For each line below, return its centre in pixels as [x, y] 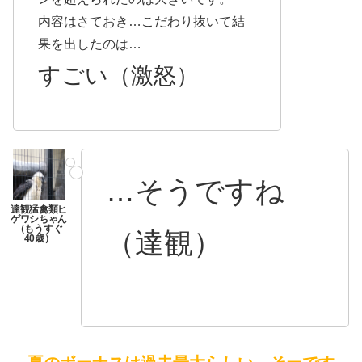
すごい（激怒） [118, 75]
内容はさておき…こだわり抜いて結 [141, 21]
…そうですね [195, 192]
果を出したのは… [90, 44]
